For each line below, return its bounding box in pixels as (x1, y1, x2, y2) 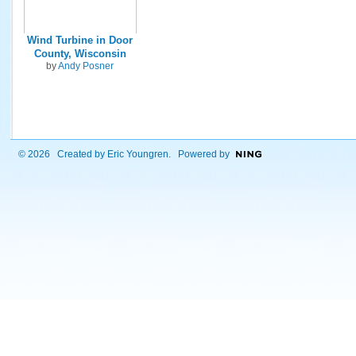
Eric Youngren (106, 149, 168, 161)
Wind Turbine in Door (27, 33, 133, 46)
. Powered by (168, 149, 230, 161)
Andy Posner (58, 60, 114, 72)
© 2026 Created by (17, 149, 107, 161)
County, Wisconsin (33, 47, 126, 60)
